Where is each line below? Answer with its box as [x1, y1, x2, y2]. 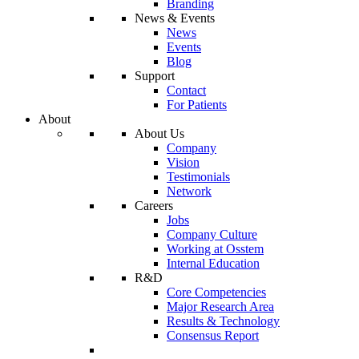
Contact [167, 83, 206, 97]
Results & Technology [167, 314, 280, 328]
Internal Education [167, 256, 260, 270]
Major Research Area [167, 300, 274, 313]
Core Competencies [167, 285, 266, 299]
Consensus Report [167, 329, 259, 342]
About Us [135, 127, 184, 140]
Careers [135, 199, 173, 212]
